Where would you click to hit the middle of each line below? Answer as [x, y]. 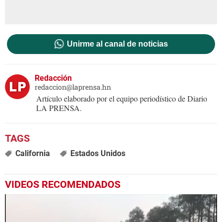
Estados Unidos [98, 154]
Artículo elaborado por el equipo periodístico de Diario [122, 99]
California [32, 154]
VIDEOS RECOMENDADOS [63, 185]
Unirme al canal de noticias [117, 44]
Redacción [53, 78]
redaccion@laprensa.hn [73, 87]
